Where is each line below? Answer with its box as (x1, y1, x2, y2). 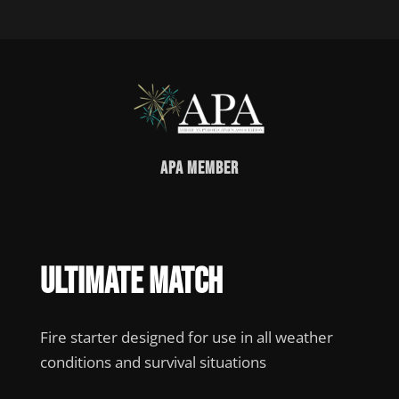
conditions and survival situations (39, 352, 266, 372)
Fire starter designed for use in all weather (39, 327, 333, 347)
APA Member (160, 158, 239, 179)
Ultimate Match (39, 261, 223, 304)
